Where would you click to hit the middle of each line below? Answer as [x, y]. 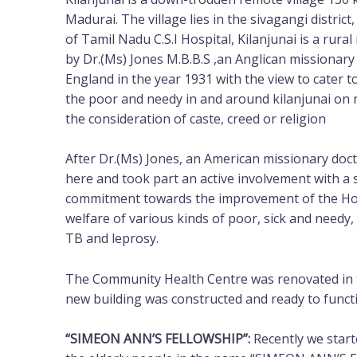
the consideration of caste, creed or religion [196, 118]
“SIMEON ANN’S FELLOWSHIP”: [159, 339]
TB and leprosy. [112, 239]
